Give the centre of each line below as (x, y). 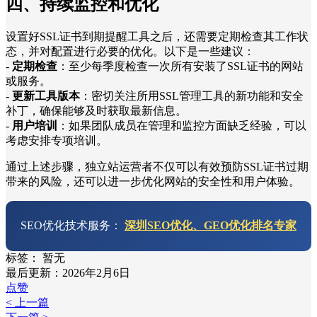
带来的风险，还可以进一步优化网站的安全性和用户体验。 (153, 181)
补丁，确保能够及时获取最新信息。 (96, 110)
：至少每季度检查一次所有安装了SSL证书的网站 (180, 66)
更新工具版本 (46, 96)
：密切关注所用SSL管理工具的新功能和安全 (192, 96)
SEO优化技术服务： (73, 225)
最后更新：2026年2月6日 (68, 272)
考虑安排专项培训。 (57, 140)
